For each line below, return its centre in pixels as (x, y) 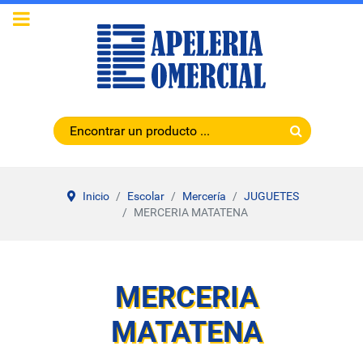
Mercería (204, 196)
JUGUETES (271, 196)
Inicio (96, 196)
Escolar (146, 196)
